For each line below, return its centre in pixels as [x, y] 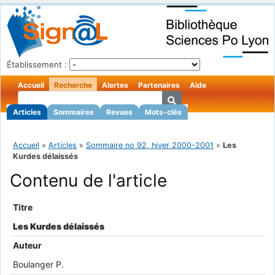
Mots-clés [163, 112]
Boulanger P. [38, 265]
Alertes [115, 85]
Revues [119, 112]
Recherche [73, 85]
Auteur [27, 246]
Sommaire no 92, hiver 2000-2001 [150, 145]
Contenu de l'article [88, 181]
